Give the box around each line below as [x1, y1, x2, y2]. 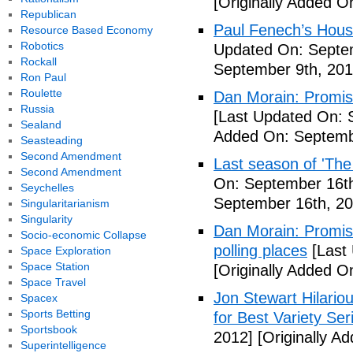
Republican [20, 8, 76, 20]
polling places [214, 242, 307, 259]
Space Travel [20, 276, 86, 288]
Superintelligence [20, 339, 106, 351]
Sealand [20, 118, 61, 131]
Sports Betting [20, 307, 91, 320]
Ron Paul [20, 71, 66, 84]
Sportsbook [20, 323, 77, 336]
